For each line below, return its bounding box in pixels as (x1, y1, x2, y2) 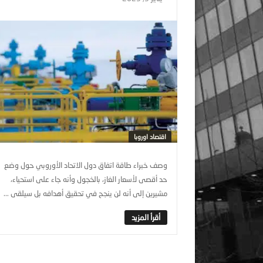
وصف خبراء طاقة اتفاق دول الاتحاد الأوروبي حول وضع (4, 160, 167, 170)
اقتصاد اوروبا (134, 133, 166, 140)
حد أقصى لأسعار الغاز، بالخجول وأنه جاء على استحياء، (11, 174, 167, 184)
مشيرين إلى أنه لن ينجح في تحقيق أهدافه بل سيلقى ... (4, 188, 167, 198)
